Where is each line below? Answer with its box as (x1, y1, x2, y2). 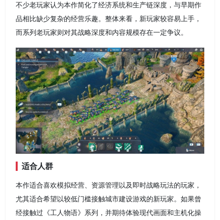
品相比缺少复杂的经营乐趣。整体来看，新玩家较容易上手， (16, 15, 201, 23)
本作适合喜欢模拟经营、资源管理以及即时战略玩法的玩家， (16, 181, 201, 189)
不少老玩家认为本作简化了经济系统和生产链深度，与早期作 (16, 1, 201, 9)
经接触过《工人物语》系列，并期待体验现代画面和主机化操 (16, 209, 201, 217)
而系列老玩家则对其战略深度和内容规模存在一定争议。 (16, 29, 188, 36)
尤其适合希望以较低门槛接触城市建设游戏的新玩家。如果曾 (16, 195, 201, 203)
